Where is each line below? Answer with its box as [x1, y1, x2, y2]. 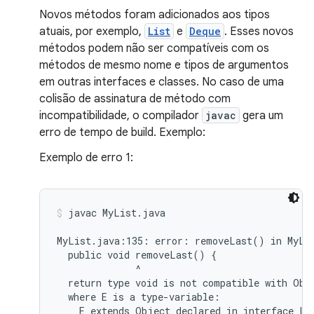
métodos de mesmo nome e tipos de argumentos [39, 58, 289, 72]
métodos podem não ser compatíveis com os [39, 41, 269, 55]
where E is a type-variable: [57, 290, 220, 303]
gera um [240, 109, 283, 123]
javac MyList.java [68, 206, 165, 219]
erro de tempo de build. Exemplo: [39, 125, 205, 139]
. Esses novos [224, 25, 294, 39]
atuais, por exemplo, [39, 25, 144, 39]
